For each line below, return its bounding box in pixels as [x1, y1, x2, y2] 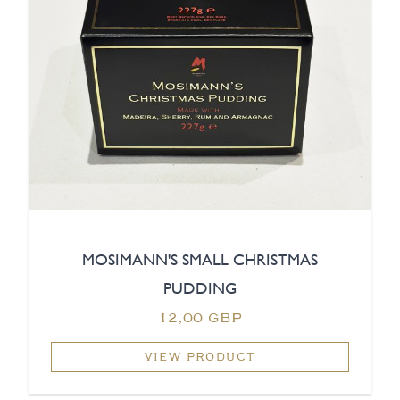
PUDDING [163, 279, 237, 298]
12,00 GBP [158, 307, 242, 328]
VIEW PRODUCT [144, 349, 256, 365]
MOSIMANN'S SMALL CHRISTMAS [82, 250, 318, 270]
